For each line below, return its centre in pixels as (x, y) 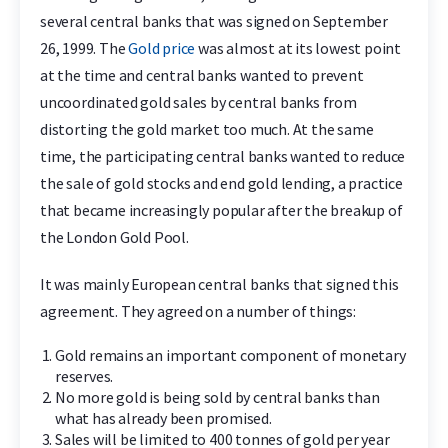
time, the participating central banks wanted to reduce (223, 156)
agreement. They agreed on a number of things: (198, 311)
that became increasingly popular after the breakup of (221, 210)
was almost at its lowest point (298, 48)
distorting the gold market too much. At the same (207, 129)
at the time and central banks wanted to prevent (202, 75)
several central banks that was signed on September (214, 21)
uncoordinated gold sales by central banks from (198, 102)
